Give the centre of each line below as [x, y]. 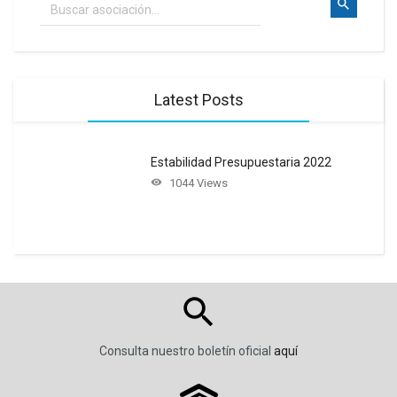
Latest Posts [198, 100]
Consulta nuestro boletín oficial [187, 351]
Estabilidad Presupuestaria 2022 [241, 163]
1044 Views [197, 183]
